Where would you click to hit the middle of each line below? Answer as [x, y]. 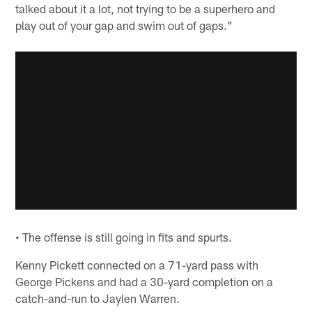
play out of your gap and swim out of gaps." [124, 25]
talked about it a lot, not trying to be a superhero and [146, 9]
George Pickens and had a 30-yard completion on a [145, 281]
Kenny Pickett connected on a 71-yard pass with [137, 264]
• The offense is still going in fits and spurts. [124, 236]
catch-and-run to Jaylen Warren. [98, 298]
